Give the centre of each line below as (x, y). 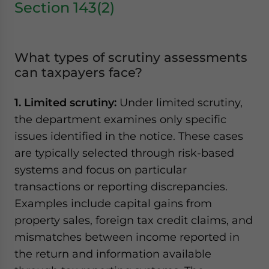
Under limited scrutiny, (181, 102)
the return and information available (113, 254)
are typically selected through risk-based (124, 153)
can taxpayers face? (78, 72)
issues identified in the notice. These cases (129, 136)
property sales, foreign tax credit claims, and (134, 220)
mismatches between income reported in (127, 237)
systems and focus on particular (101, 170)
